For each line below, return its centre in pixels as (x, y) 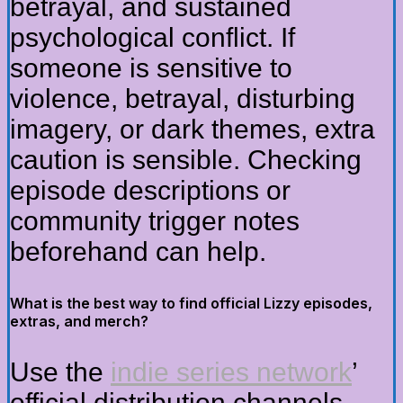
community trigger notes (155, 220)
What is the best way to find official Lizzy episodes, (191, 303)
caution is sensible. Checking (186, 159)
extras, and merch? (79, 321)
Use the (60, 372)
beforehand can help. (138, 251)
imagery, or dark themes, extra (193, 129)
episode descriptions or (150, 190)
